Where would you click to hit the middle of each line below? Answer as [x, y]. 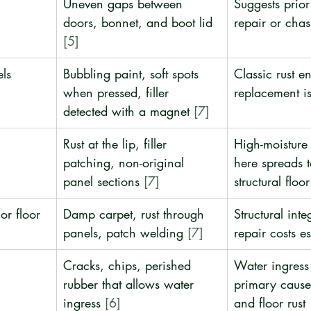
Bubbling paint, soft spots [133, 74]
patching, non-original [126, 162]
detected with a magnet [128, 111]
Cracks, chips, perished [129, 265]
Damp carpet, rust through [136, 214]
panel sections [103, 181]
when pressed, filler [118, 92]
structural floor [272, 181]
